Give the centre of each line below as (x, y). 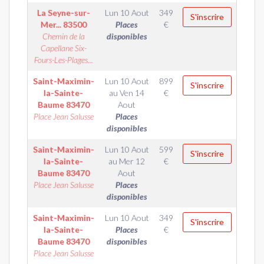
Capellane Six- (63, 48)
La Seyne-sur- (63, 13)
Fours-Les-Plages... (63, 60)
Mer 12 (132, 161)
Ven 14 (132, 93)
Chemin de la (63, 36)
